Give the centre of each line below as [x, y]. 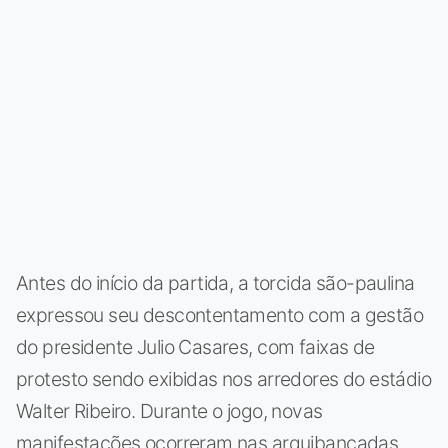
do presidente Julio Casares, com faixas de [195, 346]
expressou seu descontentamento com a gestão [220, 314]
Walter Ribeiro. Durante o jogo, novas [169, 410]
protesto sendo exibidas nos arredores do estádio [224, 378]
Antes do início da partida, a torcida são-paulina [215, 282]
